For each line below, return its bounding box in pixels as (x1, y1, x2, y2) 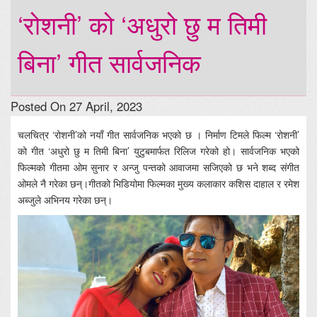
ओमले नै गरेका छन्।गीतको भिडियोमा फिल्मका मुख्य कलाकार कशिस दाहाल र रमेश (18, 176, 299, 191)
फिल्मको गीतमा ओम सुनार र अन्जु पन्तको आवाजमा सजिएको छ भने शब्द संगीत (18, 160, 299, 175)
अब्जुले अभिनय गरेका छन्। (18, 192, 113, 207)
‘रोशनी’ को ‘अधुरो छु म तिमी (18, 6, 267, 42)
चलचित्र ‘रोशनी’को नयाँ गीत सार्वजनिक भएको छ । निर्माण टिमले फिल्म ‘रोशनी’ (18, 127, 299, 142)
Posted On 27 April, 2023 (11, 98, 142, 115)
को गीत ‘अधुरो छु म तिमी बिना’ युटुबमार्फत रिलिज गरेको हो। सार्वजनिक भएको (18, 144, 299, 158)
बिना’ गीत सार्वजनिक (18, 44, 201, 81)
